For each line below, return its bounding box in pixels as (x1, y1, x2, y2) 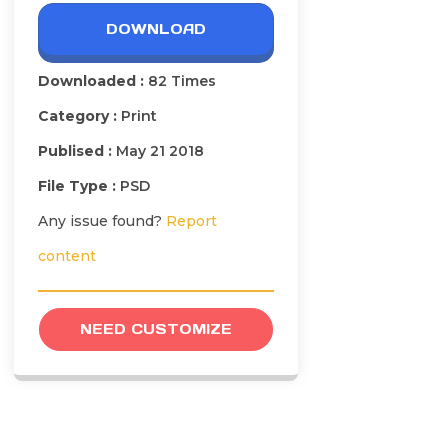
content (38, 247, 96, 266)
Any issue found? (38, 212, 166, 231)
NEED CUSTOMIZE (80, 320, 232, 339)
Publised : (38, 142, 116, 161)
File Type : (38, 177, 120, 196)
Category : (38, 107, 121, 126)
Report (166, 212, 217, 231)
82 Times (148, 72, 216, 91)
